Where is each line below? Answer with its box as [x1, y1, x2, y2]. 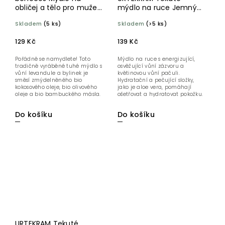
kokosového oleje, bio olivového [15, 83, 97, 91]
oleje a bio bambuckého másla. [15, 90, 101, 98]
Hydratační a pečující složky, [118, 76, 194, 84]
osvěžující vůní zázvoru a [118, 62, 184, 70]
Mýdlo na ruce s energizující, [118, 55, 195, 63]
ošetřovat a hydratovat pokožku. [118, 90, 203, 98]
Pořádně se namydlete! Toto [15, 55, 90, 63]
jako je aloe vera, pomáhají [118, 83, 192, 91]
